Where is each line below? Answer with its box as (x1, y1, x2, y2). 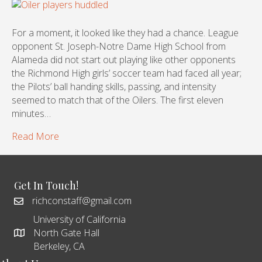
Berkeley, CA (33, 240, 85, 253)
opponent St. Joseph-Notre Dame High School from (12, 40, 226, 53)
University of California (33, 213, 126, 226)
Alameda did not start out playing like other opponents (12, 53, 236, 67)
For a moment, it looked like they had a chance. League (12, 26, 239, 40)
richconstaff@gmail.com (32, 194, 132, 208)
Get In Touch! (14, 178, 78, 193)
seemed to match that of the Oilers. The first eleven (12, 94, 223, 107)
